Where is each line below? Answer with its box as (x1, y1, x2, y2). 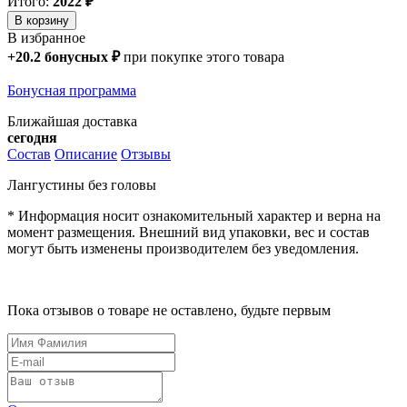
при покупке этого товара (124, 48, 284, 65)
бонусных (41, 48, 112, 65)
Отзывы (121, 145, 171, 162)
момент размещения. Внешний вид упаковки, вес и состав (7, 223, 370, 240)
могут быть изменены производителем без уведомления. (7, 240, 359, 256)
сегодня (7, 129, 57, 145)
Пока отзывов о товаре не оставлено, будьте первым (7, 302, 331, 318)
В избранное (7, 29, 85, 45)
